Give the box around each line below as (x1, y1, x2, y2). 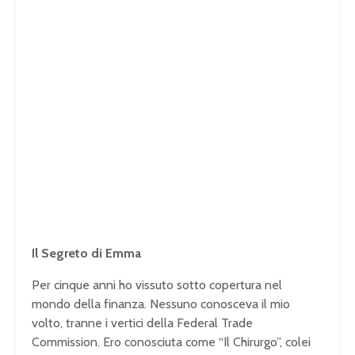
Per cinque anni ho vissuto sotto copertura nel (32, 277, 282, 292)
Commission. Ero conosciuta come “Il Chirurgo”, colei (32, 334, 311, 349)
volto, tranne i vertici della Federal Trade (32, 315, 253, 330)
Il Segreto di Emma (32, 245, 141, 261)
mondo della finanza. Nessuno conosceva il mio (32, 296, 290, 311)
